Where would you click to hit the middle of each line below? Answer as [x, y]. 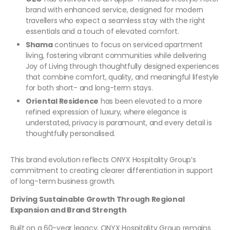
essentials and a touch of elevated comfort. [103, 32]
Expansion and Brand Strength [69, 210]
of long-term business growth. [63, 181]
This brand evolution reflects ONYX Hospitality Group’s [103, 160]
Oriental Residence [62, 101]
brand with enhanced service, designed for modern [115, 10]
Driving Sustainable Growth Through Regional [98, 199]
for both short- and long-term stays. [89, 88]
